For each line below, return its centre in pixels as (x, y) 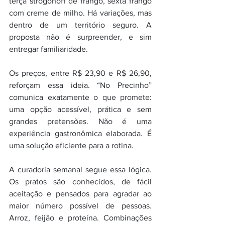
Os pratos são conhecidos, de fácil (80, 182)
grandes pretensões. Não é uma (80, 122)
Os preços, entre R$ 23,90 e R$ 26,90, (80, 73)
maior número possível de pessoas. (80, 206)
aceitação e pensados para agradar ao (80, 194)
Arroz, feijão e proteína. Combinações (80, 218)
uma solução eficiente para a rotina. (71, 146)
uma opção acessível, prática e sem (80, 109)
